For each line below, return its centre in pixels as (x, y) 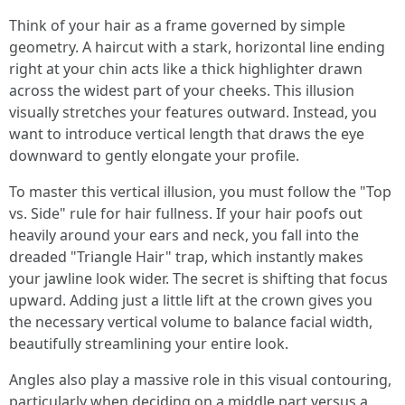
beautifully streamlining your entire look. (149, 344)
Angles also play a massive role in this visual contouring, (200, 380)
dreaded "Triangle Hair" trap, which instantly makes (186, 257)
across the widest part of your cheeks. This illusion (182, 90)
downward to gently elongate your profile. (154, 155)
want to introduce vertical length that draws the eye (187, 134)
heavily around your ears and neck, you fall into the (184, 235)
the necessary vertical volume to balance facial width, (191, 322)
